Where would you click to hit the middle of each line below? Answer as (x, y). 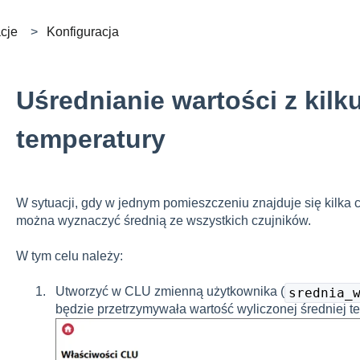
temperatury (90, 139)
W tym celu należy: (69, 256)
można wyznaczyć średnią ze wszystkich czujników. (163, 220)
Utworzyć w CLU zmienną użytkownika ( (170, 292)
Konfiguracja (82, 31)
